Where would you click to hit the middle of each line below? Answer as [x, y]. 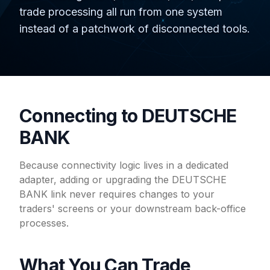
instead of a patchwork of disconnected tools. [135, 29]
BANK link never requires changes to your [117, 194]
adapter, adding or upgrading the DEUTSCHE [123, 180]
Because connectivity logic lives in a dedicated [124, 165]
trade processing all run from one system [121, 12]
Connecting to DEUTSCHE [128, 116]
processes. [44, 223]
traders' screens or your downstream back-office [133, 209]
